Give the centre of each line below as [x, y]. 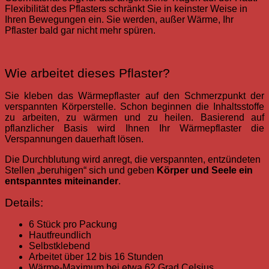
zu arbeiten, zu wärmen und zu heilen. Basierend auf [134, 118]
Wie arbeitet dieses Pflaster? [87, 74]
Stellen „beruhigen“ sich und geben [81, 171]
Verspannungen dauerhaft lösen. [74, 139]
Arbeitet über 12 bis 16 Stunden [96, 257]
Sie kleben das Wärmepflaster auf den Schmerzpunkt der [134, 96]
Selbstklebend [59, 246]
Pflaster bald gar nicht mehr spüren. [80, 31]
